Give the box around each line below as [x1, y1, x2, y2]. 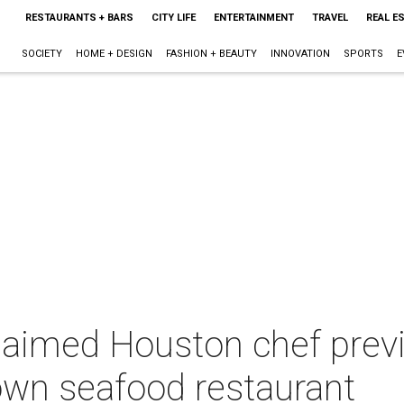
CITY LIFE [151, 12, 196, 23]
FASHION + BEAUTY [165, 48, 257, 60]
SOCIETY [21, 48, 62, 60]
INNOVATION [270, 48, 330, 60]
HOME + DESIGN [75, 48, 152, 60]
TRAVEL [311, 12, 348, 23]
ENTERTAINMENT [213, 12, 294, 23]
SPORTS [343, 48, 383, 60]
